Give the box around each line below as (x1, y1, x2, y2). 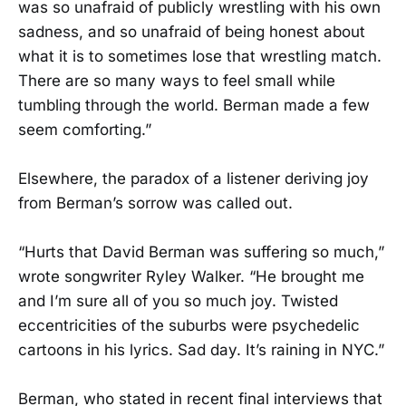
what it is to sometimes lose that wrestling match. (18, 46, 382, 65)
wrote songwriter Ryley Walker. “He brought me (18, 267, 364, 286)
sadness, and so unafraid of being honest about (18, 22, 365, 41)
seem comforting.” (18, 120, 151, 139)
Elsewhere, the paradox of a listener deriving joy (18, 169, 369, 188)
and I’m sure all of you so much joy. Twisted (18, 292, 338, 311)
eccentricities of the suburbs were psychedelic (18, 316, 360, 335)
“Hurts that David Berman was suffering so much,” (18, 243, 384, 262)
